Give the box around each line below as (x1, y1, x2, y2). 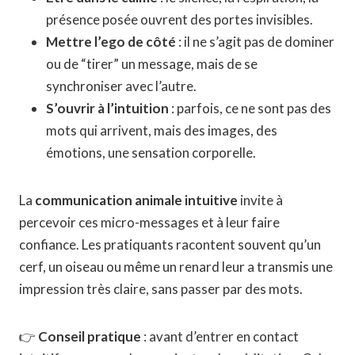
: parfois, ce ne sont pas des (169, 99, 331, 116)
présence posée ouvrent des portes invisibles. (46, 10, 313, 28)
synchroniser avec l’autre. (46, 77, 197, 94)
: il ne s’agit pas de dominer (176, 32, 334, 50)
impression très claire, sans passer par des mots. (19, 280, 303, 297)
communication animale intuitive (35, 191, 238, 208)
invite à (238, 191, 283, 208)
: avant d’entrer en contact (141, 327, 299, 345)
